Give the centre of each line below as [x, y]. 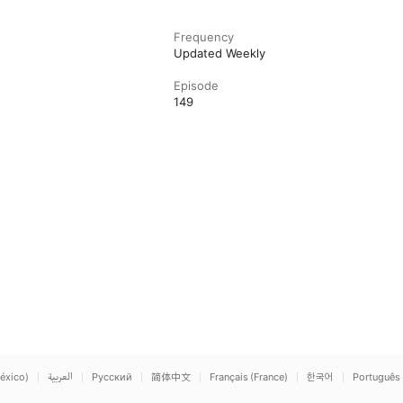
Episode [197, 85]
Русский [112, 377]
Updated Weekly [220, 53]
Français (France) [249, 377]
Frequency [204, 37]
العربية [60, 377]
